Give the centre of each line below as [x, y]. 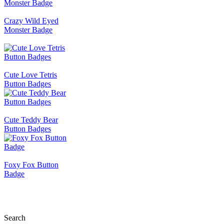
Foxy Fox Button [31, 164]
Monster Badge [28, 29]
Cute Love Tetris [30, 74]
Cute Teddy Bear [31, 119]
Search [15, 217]
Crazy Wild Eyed [31, 20]
